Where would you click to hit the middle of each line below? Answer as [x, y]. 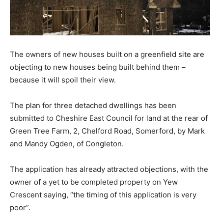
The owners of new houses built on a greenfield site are [107, 54]
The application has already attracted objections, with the [109, 169]
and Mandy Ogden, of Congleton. [67, 143]
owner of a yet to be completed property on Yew [94, 182]
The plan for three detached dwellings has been [93, 105]
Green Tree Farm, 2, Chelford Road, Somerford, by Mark [107, 131]
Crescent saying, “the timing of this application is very [103, 194]
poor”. [20, 207]
